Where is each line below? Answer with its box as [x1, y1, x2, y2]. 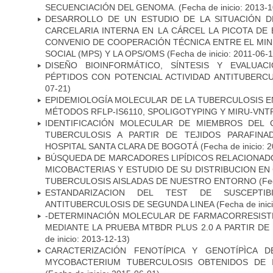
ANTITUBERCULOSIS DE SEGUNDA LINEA [45, 199, 214, 209]
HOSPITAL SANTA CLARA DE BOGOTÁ [45, 141, 198, 151]
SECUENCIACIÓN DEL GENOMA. [45, 2, 179, 12]
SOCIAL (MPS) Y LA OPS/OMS [45, 48, 167, 58]
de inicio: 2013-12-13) [45, 233, 130, 244]
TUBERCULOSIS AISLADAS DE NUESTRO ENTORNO [45, 175, 257, 186]
